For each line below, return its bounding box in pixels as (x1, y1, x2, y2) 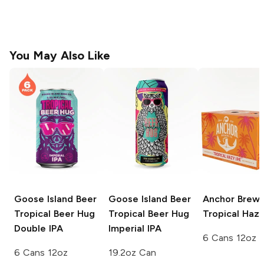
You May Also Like (9, 48, 111, 63)
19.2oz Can (108, 246, 156, 258)
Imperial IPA (108, 222, 161, 234)
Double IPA (14, 222, 63, 234)
